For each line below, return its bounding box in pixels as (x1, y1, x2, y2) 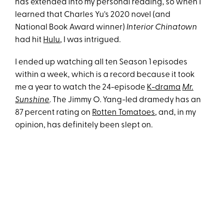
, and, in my (155, 108, 197, 117)
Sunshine (15, 96, 50, 105)
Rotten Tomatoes (92, 108, 155, 117)
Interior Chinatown (126, 23, 198, 32)
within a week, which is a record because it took (15, 71, 195, 79)
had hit (15, 36, 44, 45)
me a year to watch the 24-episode (15, 83, 147, 92)
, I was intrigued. (60, 36, 121, 45)
